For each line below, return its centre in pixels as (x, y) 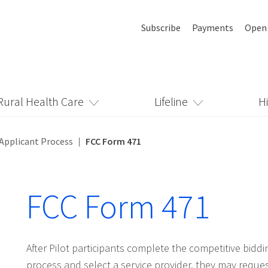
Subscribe (161, 28)
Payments (213, 28)
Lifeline (171, 101)
